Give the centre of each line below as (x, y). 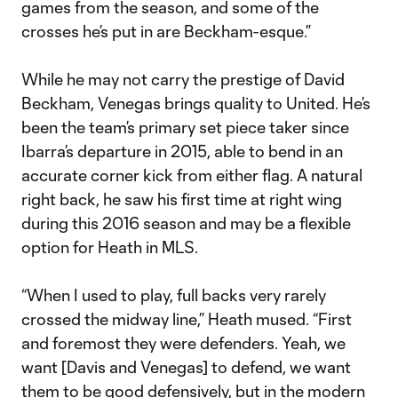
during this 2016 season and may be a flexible (186, 223)
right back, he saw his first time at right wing (182, 199)
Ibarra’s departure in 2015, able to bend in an (182, 151)
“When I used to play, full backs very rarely (174, 295)
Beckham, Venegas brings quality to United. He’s (196, 103)
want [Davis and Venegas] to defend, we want (186, 367)
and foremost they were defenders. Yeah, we (183, 343)
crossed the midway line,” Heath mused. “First (187, 319)
